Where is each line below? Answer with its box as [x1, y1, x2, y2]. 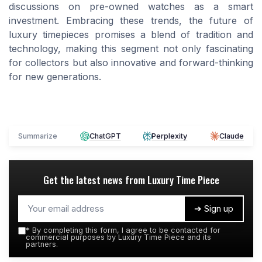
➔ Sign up [194, 203, 233, 215]
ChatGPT [89, 132, 121, 141]
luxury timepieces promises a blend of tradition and [9, 29, 253, 41]
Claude [219, 132, 244, 141]
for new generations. [9, 71, 101, 83]
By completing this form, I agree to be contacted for [30, 226, 220, 235]
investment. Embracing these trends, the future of [9, 15, 253, 27]
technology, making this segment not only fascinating [9, 43, 253, 55]
